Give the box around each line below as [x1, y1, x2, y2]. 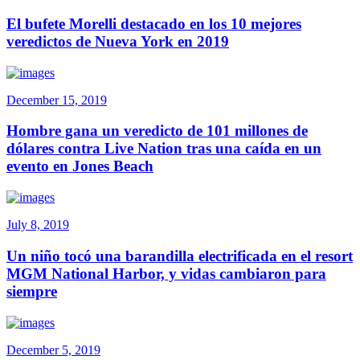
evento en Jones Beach [6, 157, 153, 175]
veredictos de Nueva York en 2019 [6, 32, 229, 50]
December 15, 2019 [6, 92, 107, 107]
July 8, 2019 [6, 218, 69, 232]
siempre [6, 282, 57, 300]
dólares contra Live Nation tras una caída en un [6, 140, 321, 157]
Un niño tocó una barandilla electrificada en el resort [6, 247, 353, 264]
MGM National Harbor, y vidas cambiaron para [6, 264, 326, 282]
